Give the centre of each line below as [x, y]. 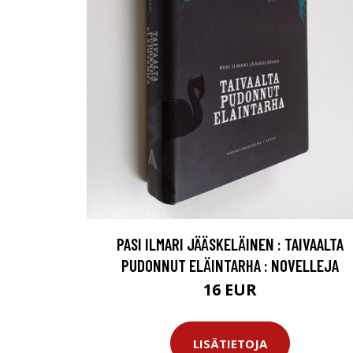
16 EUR [230, 290]
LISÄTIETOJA [230, 343]
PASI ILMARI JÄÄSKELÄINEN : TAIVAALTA [230, 244]
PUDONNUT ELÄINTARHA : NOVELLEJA [230, 266]
